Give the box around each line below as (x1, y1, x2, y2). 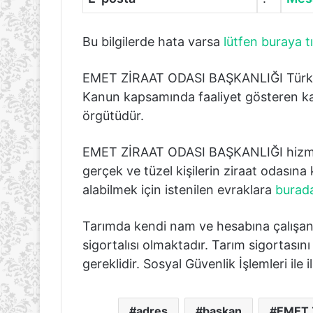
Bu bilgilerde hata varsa (82, 34, 224, 49)
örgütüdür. (82, 108, 144, 123)
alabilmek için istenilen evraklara (82, 182, 275, 197)
